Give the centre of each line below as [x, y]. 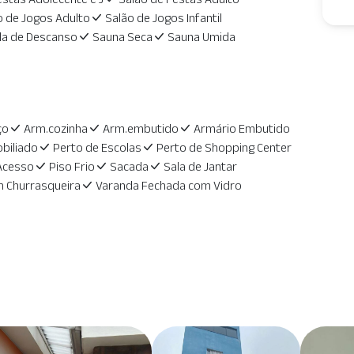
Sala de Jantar [200, 166]
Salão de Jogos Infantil [163, 18]
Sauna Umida [201, 37]
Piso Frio [72, 166]
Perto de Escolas [97, 147]
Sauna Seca [122, 37]
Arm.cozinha [55, 128]
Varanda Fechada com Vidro [168, 185]
